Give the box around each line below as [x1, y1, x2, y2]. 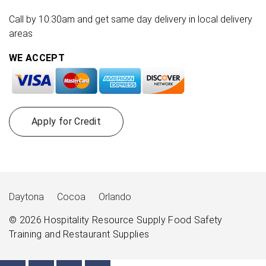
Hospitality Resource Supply [44, 214, 166, 226]
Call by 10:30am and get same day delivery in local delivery [9, 13, 252, 25]
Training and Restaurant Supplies [9, 228, 150, 240]
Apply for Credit [31, 115, 102, 127]
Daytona [9, 191, 44, 202]
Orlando [99, 191, 131, 202]
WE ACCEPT [9, 52, 65, 64]
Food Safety [165, 214, 223, 226]
